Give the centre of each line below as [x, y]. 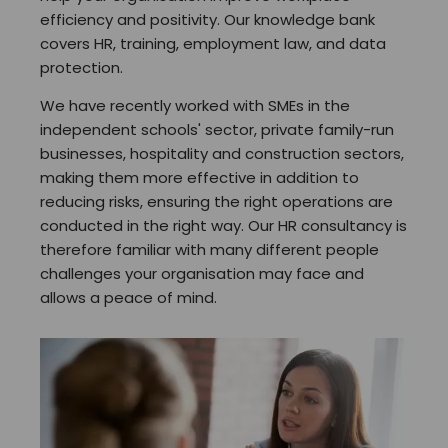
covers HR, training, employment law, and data [213, 43]
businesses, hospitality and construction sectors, [222, 153]
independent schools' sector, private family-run [217, 129]
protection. [81, 67]
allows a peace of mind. [128, 297]
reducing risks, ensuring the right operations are [216, 201]
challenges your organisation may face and [202, 273]
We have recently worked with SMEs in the [195, 105]
